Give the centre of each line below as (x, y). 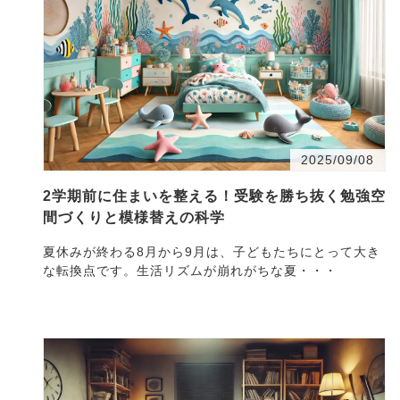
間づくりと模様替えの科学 (134, 217)
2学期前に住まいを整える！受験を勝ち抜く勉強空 (214, 196)
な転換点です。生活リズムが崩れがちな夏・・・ (190, 270)
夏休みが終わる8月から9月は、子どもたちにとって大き (212, 251)
